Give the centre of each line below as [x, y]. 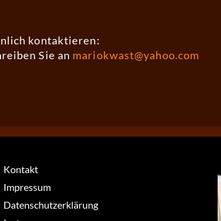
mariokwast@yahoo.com [136, 55]
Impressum [27, 187]
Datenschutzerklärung [51, 205]
